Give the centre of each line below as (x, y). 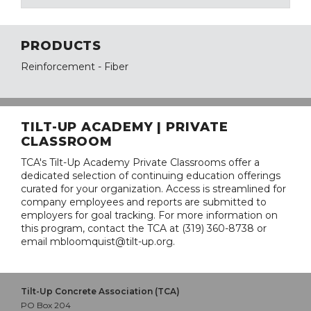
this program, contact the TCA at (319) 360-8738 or (144, 229)
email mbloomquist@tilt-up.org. (98, 242)
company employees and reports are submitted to (144, 202)
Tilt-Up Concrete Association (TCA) (100, 292)
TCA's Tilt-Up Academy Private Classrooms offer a (140, 163)
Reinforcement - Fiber (75, 67)
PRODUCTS (61, 46)
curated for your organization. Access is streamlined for (153, 189)
